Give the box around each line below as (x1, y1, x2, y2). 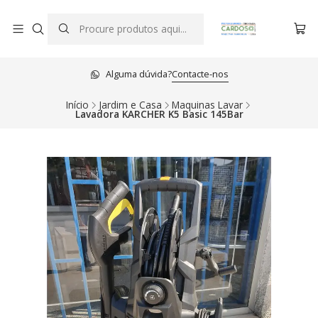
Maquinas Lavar (171, 98, 243, 111)
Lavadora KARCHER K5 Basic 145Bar (75, 107, 243, 121)
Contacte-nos (171, 67, 229, 80)
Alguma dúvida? (105, 67, 172, 80)
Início (65, 98, 89, 111)
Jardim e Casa (98, 98, 162, 111)
